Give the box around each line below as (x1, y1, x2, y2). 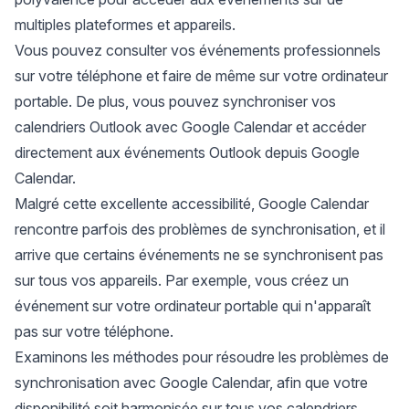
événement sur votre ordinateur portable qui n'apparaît (15, 297, 371, 315)
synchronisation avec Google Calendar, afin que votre (15, 373, 368, 392)
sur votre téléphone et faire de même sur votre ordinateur (15, 67, 388, 85)
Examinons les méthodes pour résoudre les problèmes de (15, 348, 389, 366)
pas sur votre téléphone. (15, 322, 173, 341)
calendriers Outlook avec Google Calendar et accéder (15, 118, 366, 136)
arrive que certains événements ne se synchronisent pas (15, 246, 383, 264)
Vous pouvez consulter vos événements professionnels (15, 41, 381, 59)
